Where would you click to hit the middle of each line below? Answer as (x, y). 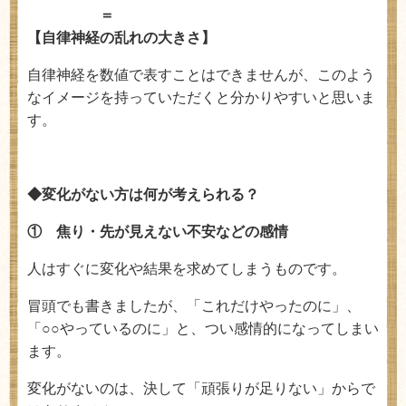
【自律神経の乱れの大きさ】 (121, 38)
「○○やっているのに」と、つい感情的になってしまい (203, 329)
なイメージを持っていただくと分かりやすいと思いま (201, 97)
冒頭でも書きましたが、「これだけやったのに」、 (194, 306)
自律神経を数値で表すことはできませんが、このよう (201, 75)
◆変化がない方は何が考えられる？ (143, 194)
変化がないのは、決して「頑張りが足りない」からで (201, 388)
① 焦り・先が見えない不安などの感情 (158, 232)
